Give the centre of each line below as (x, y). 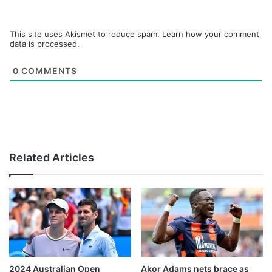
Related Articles (52, 158)
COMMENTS (48, 71)
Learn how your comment (211, 34)
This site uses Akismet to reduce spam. (86, 34)
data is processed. (45, 44)
